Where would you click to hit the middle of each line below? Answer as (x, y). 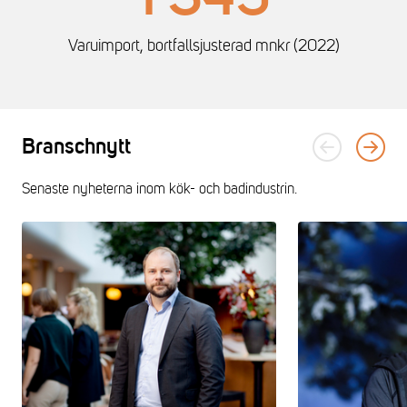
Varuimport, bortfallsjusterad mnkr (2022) (203, 45)
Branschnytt (76, 147)
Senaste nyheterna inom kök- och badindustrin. (159, 189)
